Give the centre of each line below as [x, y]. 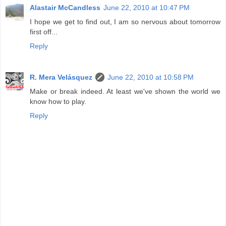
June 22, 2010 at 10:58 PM [151, 77]
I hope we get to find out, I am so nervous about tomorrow [125, 22]
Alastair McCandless [65, 8]
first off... [44, 32]
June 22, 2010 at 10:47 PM [147, 8]
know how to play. [58, 102]
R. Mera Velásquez [61, 77]
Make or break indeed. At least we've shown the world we [125, 92]
